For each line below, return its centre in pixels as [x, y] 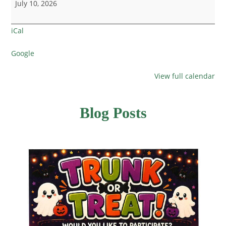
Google [23, 53]
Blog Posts [113, 112]
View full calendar [184, 76]
